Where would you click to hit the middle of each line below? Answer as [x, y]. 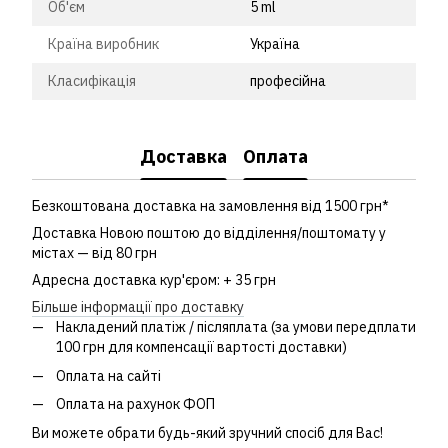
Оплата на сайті [108, 375]
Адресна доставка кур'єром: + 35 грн [154, 280]
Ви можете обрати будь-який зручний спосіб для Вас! [207, 432]
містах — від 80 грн [94, 253]
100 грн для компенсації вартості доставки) [201, 347]
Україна [275, 44]
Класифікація [92, 81]
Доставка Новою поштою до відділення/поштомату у [209, 233]
